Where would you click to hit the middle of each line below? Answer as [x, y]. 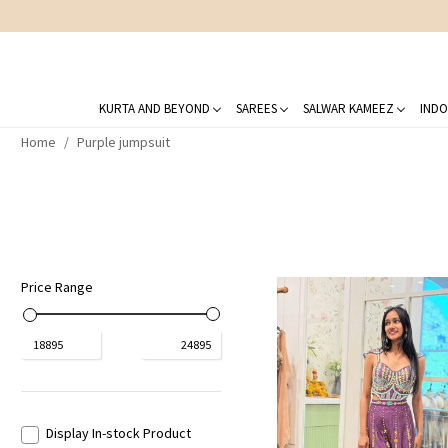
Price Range [56, 286]
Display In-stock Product [118, 432]
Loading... [397, 436]
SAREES [256, 108]
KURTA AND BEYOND [154, 108]
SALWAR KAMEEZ [348, 108]
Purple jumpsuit [123, 141]
